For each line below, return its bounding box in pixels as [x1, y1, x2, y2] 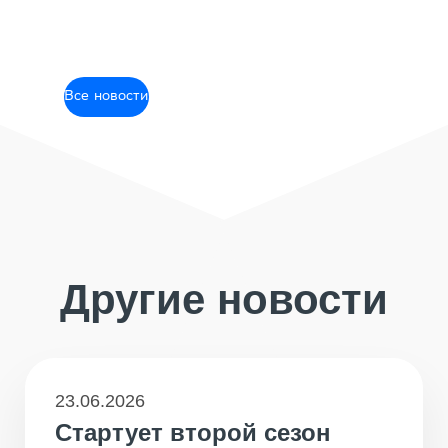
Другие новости [60, 276, 388, 323]
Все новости [64, 89, 149, 105]
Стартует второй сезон [55, 419, 331, 446]
